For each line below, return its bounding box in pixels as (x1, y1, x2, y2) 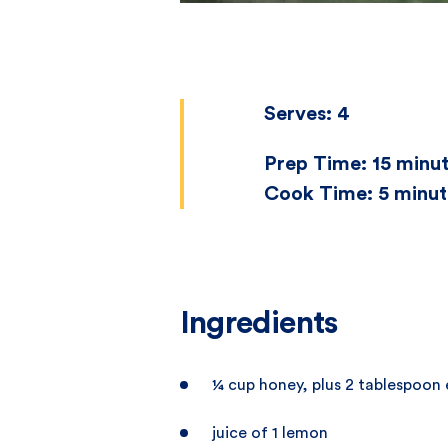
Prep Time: (264, 153, 367, 174)
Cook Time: (264, 183, 373, 204)
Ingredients (180, 306, 338, 339)
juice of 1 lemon (212, 424, 328, 441)
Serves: (264, 103, 332, 124)
